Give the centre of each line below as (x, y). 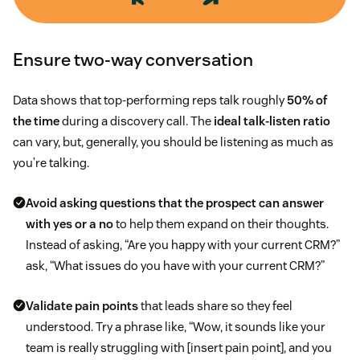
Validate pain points (82, 305)
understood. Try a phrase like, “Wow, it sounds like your (176, 326)
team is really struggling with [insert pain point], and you (179, 347)
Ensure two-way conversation (133, 59)
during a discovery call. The (137, 121)
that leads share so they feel (215, 305)
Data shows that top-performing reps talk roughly (150, 100)
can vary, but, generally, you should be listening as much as (173, 141)
